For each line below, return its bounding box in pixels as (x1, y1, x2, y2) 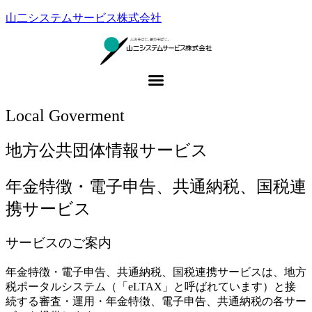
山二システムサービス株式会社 (6, 12, 162, 24)
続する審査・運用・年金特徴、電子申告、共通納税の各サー (6, 295, 306, 307)
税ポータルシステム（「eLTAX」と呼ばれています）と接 (6, 280, 296, 292)
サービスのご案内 (6, 235, 111, 250)
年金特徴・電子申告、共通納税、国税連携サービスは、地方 (6, 265, 306, 278)
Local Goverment (6, 107, 125, 125)
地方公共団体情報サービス (6, 141, 208, 160)
